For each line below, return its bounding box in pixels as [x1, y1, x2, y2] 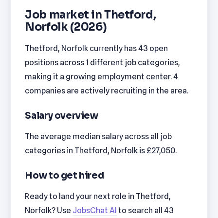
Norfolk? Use [25, 205, 73, 215]
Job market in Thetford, [25, 7, 156, 21]
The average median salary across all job [25, 131, 172, 141]
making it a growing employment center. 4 [25, 72, 179, 82]
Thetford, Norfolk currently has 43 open [25, 43, 168, 54]
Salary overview [25, 110, 98, 122]
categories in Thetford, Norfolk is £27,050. [25, 145, 177, 155]
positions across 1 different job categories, [25, 57, 181, 68]
